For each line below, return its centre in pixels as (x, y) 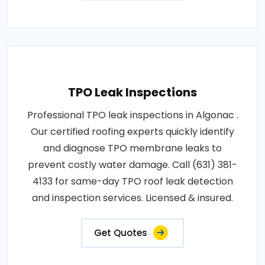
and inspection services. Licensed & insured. (132, 198)
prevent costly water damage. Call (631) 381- (132, 165)
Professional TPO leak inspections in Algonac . (132, 115)
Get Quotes (121, 233)
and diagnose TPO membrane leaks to (132, 148)
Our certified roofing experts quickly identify (132, 132)
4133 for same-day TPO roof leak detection (132, 182)
